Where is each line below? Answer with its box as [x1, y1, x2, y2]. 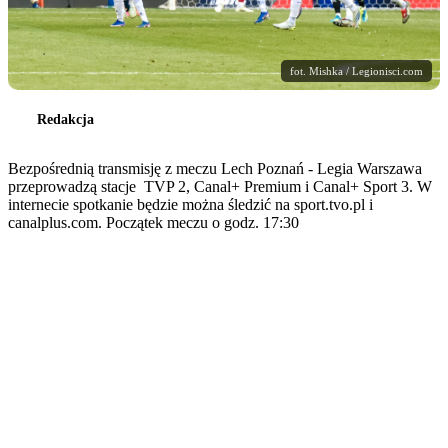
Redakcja [37, 111, 94, 127]
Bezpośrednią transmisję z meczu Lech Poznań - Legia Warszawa [8, 159, 422, 177]
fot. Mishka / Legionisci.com [290, 64, 423, 77]
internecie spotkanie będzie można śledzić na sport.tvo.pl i [8, 195, 373, 213]
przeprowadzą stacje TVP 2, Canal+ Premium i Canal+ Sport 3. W [8, 177, 432, 195]
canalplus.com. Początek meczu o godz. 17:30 [8, 213, 299, 231]
